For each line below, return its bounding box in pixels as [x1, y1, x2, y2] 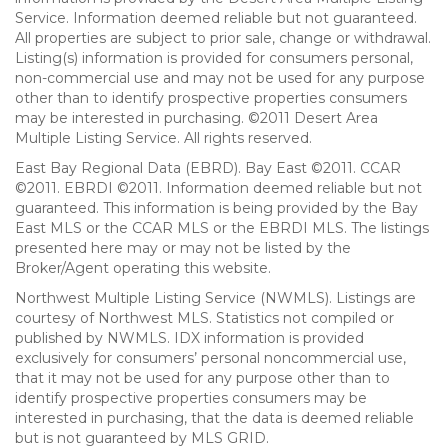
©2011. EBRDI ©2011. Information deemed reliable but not [15, 179, 422, 197]
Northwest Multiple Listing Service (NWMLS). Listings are [15, 289, 416, 307]
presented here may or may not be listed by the [15, 239, 351, 257]
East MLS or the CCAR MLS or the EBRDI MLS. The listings [15, 219, 429, 237]
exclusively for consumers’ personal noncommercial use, [15, 349, 406, 367]
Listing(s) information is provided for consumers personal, [15, 49, 413, 67]
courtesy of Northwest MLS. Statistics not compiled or [15, 309, 394, 327]
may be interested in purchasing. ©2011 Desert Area [15, 109, 378, 127]
